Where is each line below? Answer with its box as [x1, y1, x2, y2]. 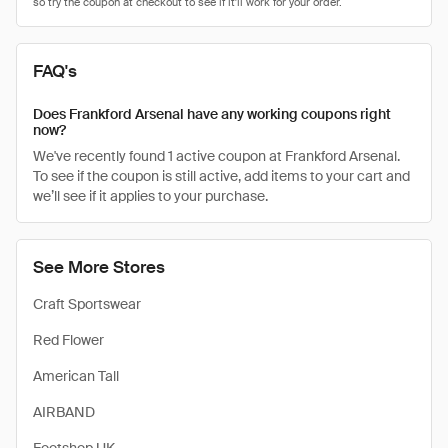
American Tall [33, 367, 119, 385]
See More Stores [33, 256, 165, 278]
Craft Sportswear [33, 295, 141, 313]
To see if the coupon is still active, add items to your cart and [33, 167, 410, 185]
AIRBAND [33, 403, 95, 421]
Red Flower [33, 331, 104, 349]
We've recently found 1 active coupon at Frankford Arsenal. [33, 147, 400, 165]
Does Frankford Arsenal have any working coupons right [33, 105, 391, 123]
